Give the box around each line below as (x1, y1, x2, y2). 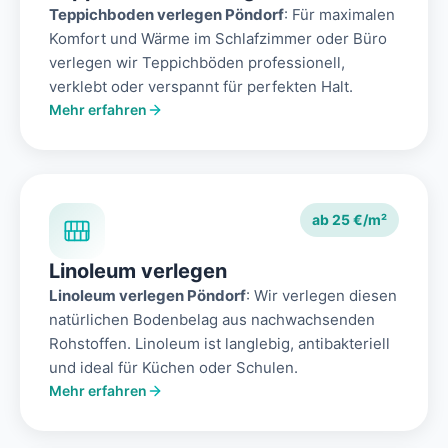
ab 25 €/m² (312, 211, 387, 229)
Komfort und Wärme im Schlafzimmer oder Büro (49, 29, 387, 49)
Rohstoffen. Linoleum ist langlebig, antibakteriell (49, 334, 390, 354)
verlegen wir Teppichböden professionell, (49, 53, 345, 73)
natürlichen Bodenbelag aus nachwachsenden (49, 310, 375, 330)
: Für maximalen (284, 5, 395, 25)
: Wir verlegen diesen (246, 286, 397, 306)
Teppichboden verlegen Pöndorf (49, 5, 284, 25)
